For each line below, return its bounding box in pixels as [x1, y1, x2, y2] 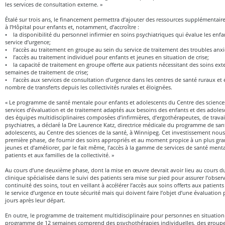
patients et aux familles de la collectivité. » [5, 151, 114, 159]
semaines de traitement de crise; [5, 68, 88, 76]
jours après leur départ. [5, 196, 65, 204]
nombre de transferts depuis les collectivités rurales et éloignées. [5, 83, 172, 91]
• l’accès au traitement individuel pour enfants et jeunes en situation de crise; [5, 53, 209, 61]
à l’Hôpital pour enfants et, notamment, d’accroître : [5, 23, 139, 31]
